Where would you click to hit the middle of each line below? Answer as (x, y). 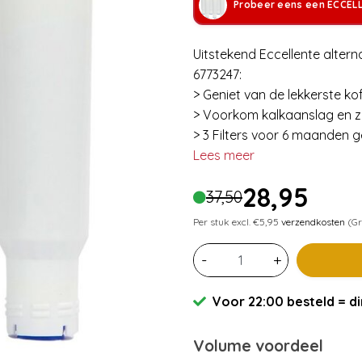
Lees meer (224, 155)
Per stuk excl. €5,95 (237, 221)
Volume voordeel (258, 345)
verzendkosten (313, 221)
